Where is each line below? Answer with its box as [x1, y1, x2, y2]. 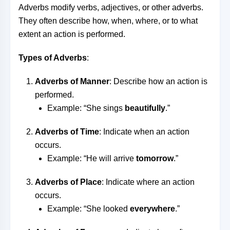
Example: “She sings [47, 104, 125, 112]
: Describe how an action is [109, 77, 207, 86]
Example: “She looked [47, 204, 130, 213]
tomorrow [136, 154, 174, 163]
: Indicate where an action [102, 178, 195, 186]
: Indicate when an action [99, 127, 189, 136]
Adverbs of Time [35, 127, 99, 136]
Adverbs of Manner [35, 77, 109, 86]
